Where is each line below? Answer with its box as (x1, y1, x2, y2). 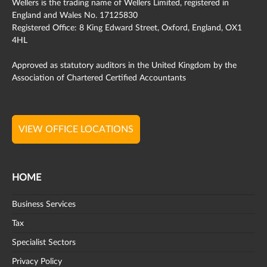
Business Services (12, 200, 76, 209)
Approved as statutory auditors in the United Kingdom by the (12, 61, 237, 70)
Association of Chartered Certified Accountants (12, 73, 186, 82)
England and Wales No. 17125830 (12, 11, 138, 20)
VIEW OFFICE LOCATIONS (18, 124, 133, 134)
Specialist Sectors (12, 238, 76, 247)
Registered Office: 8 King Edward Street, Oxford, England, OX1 (12, 23, 242, 32)
